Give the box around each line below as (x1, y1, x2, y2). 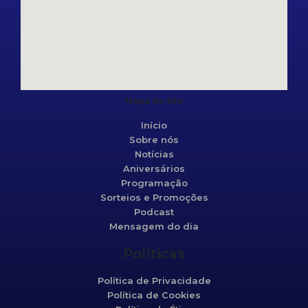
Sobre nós (129, 134, 179, 145)
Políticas (123, 245, 185, 262)
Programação (120, 177, 188, 188)
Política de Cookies (107, 289, 201, 300)
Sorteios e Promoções (100, 192, 208, 203)
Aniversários (123, 163, 185, 174)
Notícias (134, 148, 174, 159)
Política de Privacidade (97, 275, 211, 286)
